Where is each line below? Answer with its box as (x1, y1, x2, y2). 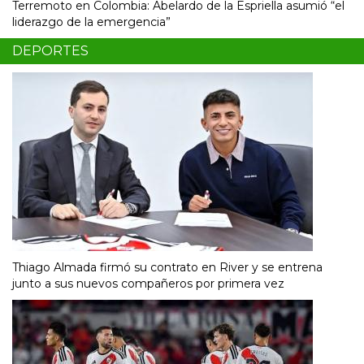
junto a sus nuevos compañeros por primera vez (12, 275, 284, 291)
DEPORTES (12, 42, 89, 58)
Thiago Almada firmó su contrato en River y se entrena (12, 259, 323, 275)
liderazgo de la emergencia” (12, 14, 171, 29)
